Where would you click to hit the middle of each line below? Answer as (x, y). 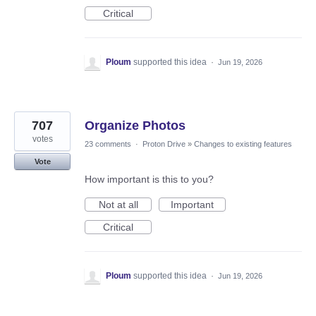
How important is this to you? (149, 180)
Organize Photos (135, 126)
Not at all (118, 205)
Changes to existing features (243, 144)
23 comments (108, 144)
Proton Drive (164, 144)
